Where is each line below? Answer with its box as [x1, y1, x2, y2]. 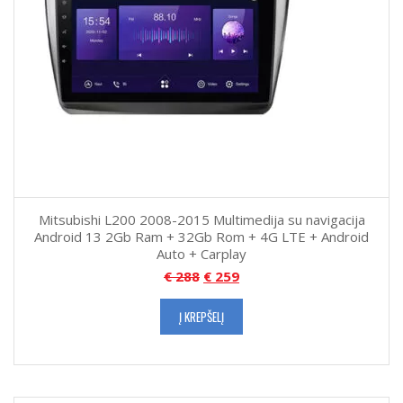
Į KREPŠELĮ [179, 308, 224, 327]
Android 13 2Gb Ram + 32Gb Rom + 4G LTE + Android [34, 228, 369, 246]
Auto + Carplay [157, 245, 246, 264]
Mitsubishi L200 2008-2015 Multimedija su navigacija [38, 210, 365, 229]
